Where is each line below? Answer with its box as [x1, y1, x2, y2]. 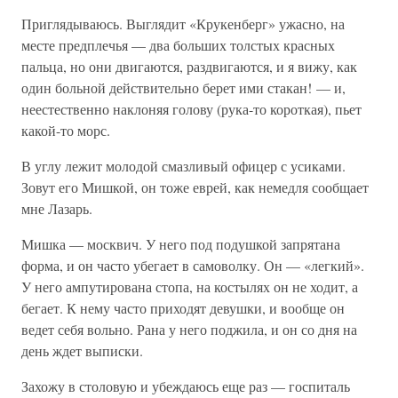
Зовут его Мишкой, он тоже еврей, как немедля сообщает [21, 178, 369, 196]
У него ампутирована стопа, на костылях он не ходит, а [21, 277, 358, 296]
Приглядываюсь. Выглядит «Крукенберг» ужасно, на [21, 14, 345, 33]
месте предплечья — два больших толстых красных [21, 36, 335, 54]
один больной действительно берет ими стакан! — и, [21, 78, 346, 97]
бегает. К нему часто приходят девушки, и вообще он [21, 298, 345, 317]
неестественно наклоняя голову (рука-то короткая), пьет [21, 99, 362, 118]
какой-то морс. [21, 121, 110, 139]
